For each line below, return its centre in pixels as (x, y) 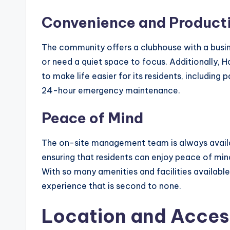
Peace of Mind (92, 118)
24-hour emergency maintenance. (111, 90)
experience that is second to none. (111, 186)
